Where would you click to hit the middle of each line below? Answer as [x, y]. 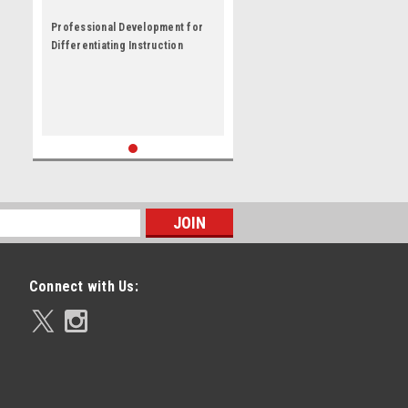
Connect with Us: [83, 286]
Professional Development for [127, 27]
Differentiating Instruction [117, 46]
